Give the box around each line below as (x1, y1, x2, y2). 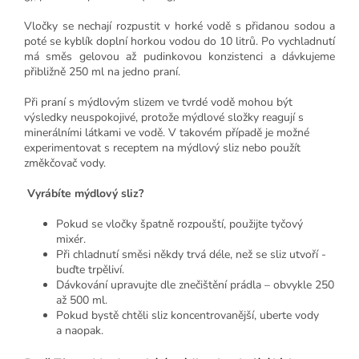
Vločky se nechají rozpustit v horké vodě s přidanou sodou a (24, 18, 335, 34)
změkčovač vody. (24, 155, 106, 171)
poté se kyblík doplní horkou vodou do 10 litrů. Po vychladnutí (24, 34, 335, 50)
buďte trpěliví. (56, 262, 124, 278)
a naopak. (56, 323, 103, 339)
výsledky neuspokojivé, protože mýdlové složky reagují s (24, 110, 304, 126)
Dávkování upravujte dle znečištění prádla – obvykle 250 (56, 277, 334, 293)
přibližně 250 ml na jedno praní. (24, 64, 180, 80)
